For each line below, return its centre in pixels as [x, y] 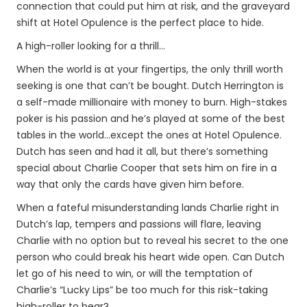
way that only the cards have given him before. [130, 184]
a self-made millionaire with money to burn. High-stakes [152, 102]
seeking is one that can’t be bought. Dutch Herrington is [150, 86]
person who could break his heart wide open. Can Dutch [150, 257]
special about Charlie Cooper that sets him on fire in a [147, 168]
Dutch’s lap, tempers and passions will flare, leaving [139, 224]
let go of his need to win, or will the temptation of [135, 273]
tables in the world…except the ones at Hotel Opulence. [149, 135]
